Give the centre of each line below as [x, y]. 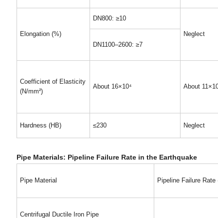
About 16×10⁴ [112, 86]
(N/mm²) [31, 91]
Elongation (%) [40, 34]
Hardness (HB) [40, 125]
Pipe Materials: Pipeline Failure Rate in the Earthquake [107, 157]
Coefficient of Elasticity [53, 82]
